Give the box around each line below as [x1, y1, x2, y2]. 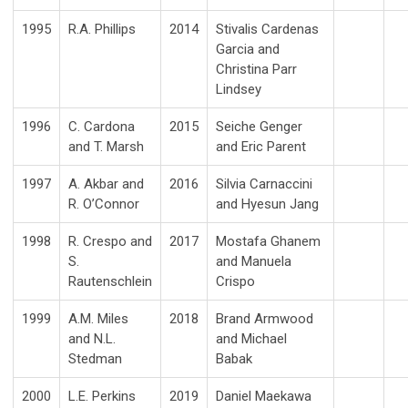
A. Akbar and [68, 175, 144, 192]
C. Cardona [68, 117, 135, 135]
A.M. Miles [68, 310, 128, 327]
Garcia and [216, 40, 280, 57]
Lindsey [216, 80, 261, 97]
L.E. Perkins [68, 387, 136, 404]
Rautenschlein [68, 272, 152, 290]
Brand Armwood [216, 310, 313, 327]
